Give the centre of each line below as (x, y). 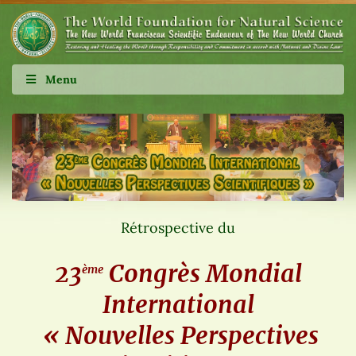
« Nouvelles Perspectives (178, 335)
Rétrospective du (178, 227)
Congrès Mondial (202, 273)
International (178, 304)
